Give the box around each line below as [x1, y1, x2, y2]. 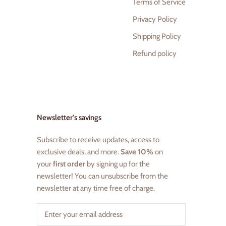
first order [53, 159, 85, 168]
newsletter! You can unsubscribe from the [37, 172, 168, 181]
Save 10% [121, 147, 153, 156]
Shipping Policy [133, 32, 181, 41]
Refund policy [133, 49, 177, 58]
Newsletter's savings [37, 113, 101, 122]
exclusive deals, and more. [37, 147, 121, 156]
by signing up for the [85, 159, 150, 168]
